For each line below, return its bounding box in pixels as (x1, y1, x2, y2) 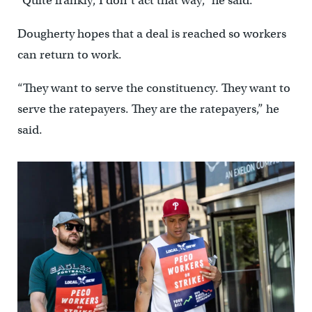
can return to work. (17, 47, 122, 62)
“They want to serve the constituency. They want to (17, 80, 290, 95)
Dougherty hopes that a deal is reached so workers (17, 26, 286, 41)
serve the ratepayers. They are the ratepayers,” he (17, 101, 279, 116)
